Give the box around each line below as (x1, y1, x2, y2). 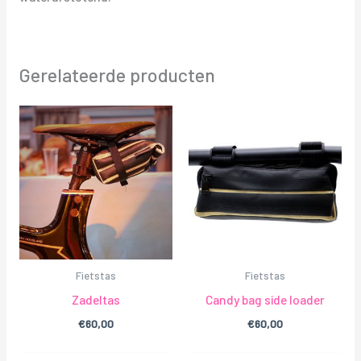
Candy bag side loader (205, 291, 326, 307)
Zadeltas (71, 291, 120, 307)
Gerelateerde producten (19, 64, 215, 87)
